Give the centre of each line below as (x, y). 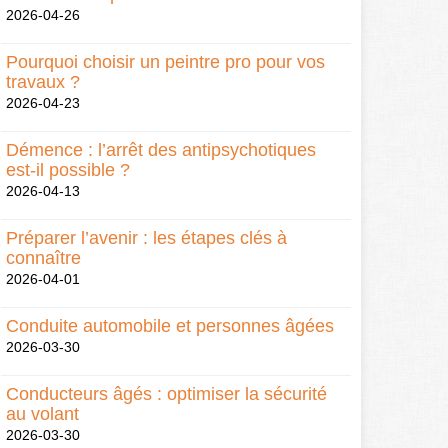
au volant (42, 414)
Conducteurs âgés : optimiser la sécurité (166, 394)
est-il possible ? (68, 170)
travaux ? (43, 82)
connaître (43, 258)
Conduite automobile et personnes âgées (170, 326)
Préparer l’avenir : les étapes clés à (146, 238)
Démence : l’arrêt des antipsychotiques (161, 150)
